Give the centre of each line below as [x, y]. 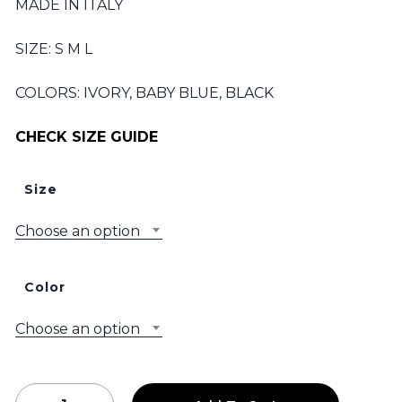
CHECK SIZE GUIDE [86, 137]
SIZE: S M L [53, 49]
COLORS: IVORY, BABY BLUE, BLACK [144, 93]
